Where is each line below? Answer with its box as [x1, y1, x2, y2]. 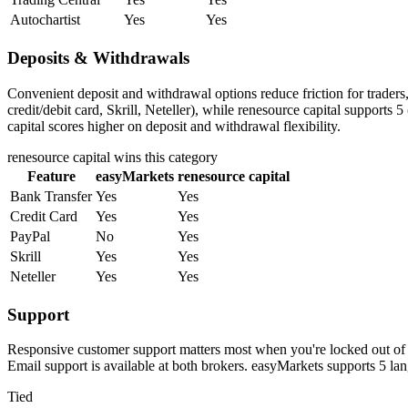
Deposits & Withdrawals [7, 48, 189, 68]
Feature [26, 168, 76, 184]
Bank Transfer [10, 188, 92, 204]
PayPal [10, 228, 50, 244]
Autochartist [10, 12, 80, 28]
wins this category [110, 148, 218, 165]
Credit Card [10, 208, 77, 224]
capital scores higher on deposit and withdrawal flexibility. [7, 117, 341, 134]
